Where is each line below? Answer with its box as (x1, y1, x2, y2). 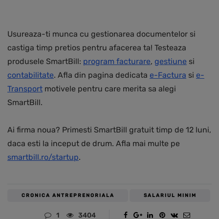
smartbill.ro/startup (7, 153, 79, 162)
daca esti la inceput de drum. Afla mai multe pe (7, 139, 180, 149)
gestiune (154, 57, 187, 66)
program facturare (83, 57, 151, 66)
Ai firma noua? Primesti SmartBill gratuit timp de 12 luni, (7, 125, 211, 135)
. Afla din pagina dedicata (54, 70, 150, 80)
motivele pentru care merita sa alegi (43, 84, 176, 94)
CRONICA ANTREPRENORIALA (21, 193, 114, 199)
